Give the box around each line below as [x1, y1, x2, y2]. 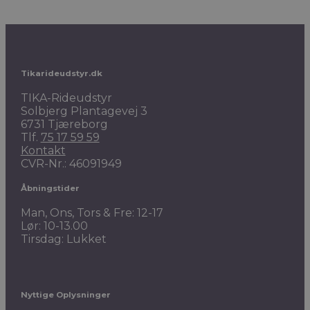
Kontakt [20, 144, 66, 158]
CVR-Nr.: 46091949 [20, 157, 122, 171]
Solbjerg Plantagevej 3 [20, 104, 147, 118]
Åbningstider [20, 183, 80, 193]
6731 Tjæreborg [20, 118, 108, 131]
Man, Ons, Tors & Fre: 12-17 [20, 206, 163, 220]
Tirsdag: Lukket [20, 232, 107, 246]
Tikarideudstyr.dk [20, 68, 102, 78]
